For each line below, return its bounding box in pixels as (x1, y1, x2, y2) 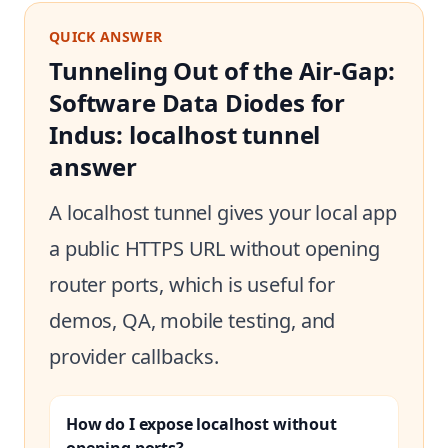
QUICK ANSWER (49, 27, 163, 46)
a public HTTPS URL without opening (49, 235, 380, 262)
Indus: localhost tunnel (49, 118, 321, 151)
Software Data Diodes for (49, 86, 346, 119)
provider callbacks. (49, 343, 219, 370)
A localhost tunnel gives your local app (49, 199, 397, 226)
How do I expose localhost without (66, 413, 337, 435)
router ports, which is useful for (49, 271, 335, 298)
